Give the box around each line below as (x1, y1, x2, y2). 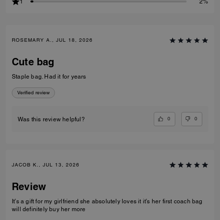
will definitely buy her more (12, 205, 86, 213)
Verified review (17, 89, 50, 96)
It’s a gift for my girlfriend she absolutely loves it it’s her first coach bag (12, 197, 203, 205)
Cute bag (12, 56, 55, 68)
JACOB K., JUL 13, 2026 (12, 161, 80, 168)
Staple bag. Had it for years (12, 73, 86, 81)
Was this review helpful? (18, 115, 85, 123)
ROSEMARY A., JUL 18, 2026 (12, 37, 93, 44)
